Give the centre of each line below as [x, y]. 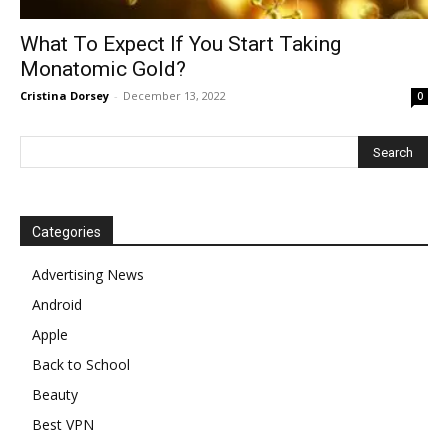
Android [57, 305]
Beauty [55, 395]
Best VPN [63, 425]
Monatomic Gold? [103, 69]
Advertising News [88, 275]
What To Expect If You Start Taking [180, 44]
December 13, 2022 [174, 96]
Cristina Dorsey [64, 96]
